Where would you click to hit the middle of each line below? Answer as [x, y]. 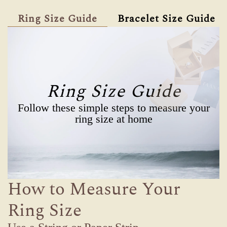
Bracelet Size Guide [166, 19]
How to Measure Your [94, 190]
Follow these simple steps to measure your [113, 108]
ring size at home [113, 119]
